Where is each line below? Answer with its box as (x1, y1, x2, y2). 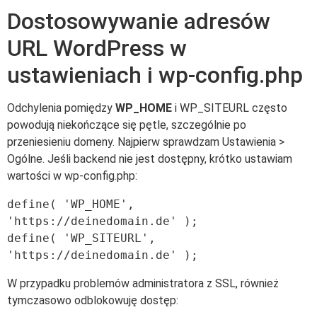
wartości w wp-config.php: (7, 169, 137, 183)
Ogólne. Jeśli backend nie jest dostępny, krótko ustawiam (7, 152, 292, 166)
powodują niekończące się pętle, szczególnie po (7, 118, 246, 132)
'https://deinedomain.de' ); (7, 214, 198, 229)
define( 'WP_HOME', (7, 197, 134, 212)
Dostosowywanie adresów (7, 8, 270, 35)
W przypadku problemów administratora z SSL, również (7, 277, 279, 291)
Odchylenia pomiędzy (7, 101, 115, 115)
